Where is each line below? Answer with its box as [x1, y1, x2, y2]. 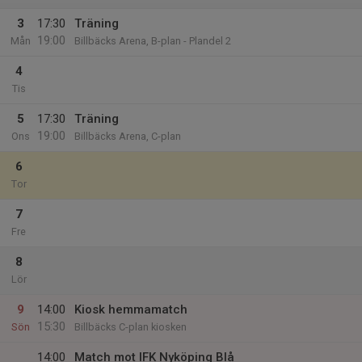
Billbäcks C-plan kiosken [74, 321, 187, 333]
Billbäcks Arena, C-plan [74, 130, 181, 142]
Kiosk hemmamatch [74, 302, 187, 317]
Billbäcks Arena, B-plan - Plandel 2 [74, 35, 231, 47]
